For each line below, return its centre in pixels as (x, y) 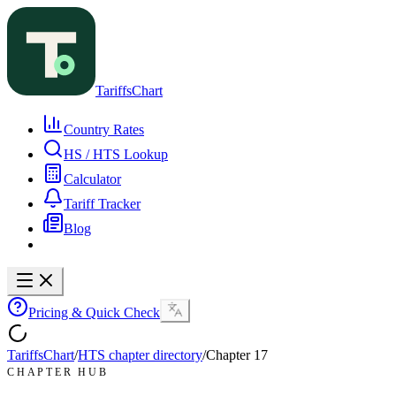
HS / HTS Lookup (116, 154)
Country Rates (104, 129)
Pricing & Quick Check (94, 312)
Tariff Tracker (102, 204)
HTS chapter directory (140, 355)
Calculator (92, 179)
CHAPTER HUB (58, 372)
